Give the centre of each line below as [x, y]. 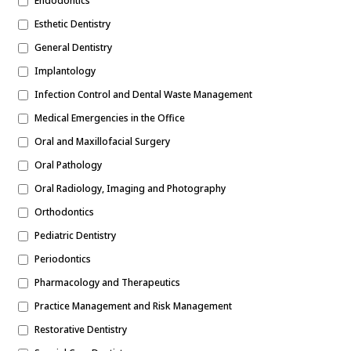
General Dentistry [73, 47]
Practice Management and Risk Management [133, 306]
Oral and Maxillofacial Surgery [102, 141]
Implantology [65, 71]
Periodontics [63, 259]
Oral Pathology [68, 165]
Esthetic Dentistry [72, 24]
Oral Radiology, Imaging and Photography [130, 188]
